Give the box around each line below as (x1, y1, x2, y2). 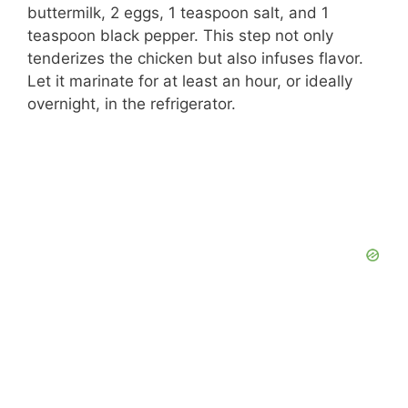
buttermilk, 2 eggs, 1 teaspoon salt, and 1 (27, 4, 329, 23)
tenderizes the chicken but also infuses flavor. (27, 49, 363, 68)
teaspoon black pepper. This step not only (27, 26, 333, 46)
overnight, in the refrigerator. (27, 95, 236, 114)
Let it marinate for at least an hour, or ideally (27, 72, 352, 91)
